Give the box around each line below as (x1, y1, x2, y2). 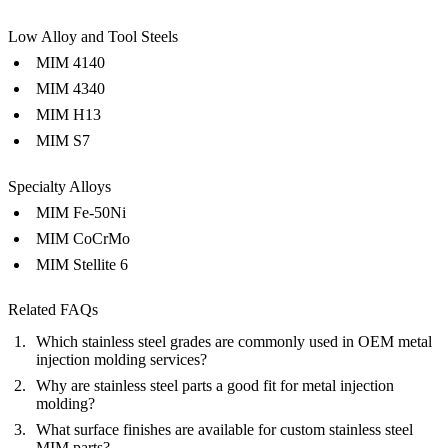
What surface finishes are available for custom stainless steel (36, 420, 413, 438)
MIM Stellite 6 (36, 255, 128, 273)
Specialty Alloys (8, 177, 111, 195)
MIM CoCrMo (36, 229, 130, 247)
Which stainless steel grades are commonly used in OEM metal (36, 332, 432, 350)
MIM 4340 (36, 80, 105, 98)
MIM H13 (36, 106, 101, 124)
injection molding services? (36, 350, 207, 368)
